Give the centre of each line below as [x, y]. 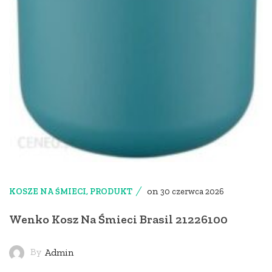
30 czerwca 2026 [192, 191]
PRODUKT [111, 191]
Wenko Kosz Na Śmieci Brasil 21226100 [118, 219]
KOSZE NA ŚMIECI [48, 191]
